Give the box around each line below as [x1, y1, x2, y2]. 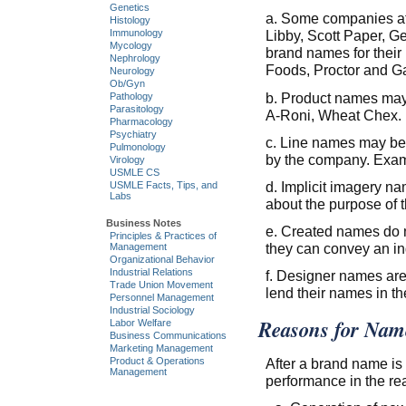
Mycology [109, 40, 152, 52]
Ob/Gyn [109, 78, 145, 90]
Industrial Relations [109, 266, 193, 277]
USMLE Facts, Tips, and [109, 179, 217, 191]
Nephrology [109, 53, 160, 64]
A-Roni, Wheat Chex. [265, 106, 401, 123]
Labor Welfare [109, 316, 171, 328]
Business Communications [109, 329, 227, 341]
